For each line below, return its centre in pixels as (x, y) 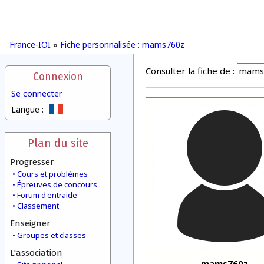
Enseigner (30, 223)
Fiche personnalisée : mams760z (122, 44)
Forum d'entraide (47, 195)
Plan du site (58, 143)
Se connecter (37, 93)
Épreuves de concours (57, 184)
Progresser (32, 162)
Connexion (58, 77)
